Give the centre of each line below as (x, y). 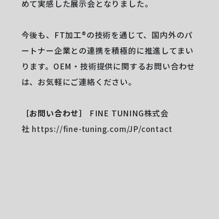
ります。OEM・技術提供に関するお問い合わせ (108, 66)
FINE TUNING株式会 (128, 113)
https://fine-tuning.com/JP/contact (102, 128)
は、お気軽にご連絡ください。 (79, 81)
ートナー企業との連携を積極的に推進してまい (107, 50)
